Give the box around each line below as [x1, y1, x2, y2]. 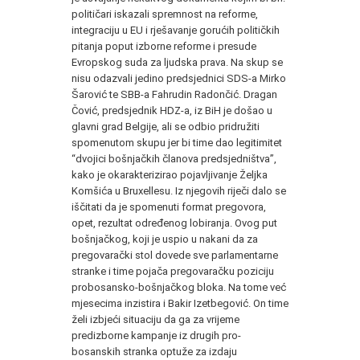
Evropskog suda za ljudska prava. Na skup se [72, 55, 283, 68]
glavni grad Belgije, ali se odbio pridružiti [72, 120, 260, 133]
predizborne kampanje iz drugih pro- [72, 329, 241, 342]
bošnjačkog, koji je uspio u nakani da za [72, 232, 258, 245]
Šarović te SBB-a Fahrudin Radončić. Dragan [72, 88, 277, 100]
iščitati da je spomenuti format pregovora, [72, 200, 266, 213]
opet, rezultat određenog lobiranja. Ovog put [72, 216, 277, 229]
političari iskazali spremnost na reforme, [72, 7, 258, 20]
